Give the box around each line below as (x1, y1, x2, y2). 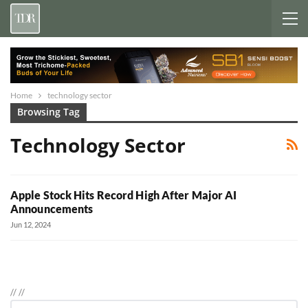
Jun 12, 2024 (10, 220, 51, 230)
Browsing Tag (17, 104, 80, 118)
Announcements (10, 202, 93, 216)
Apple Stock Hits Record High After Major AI (10, 188, 237, 202)
